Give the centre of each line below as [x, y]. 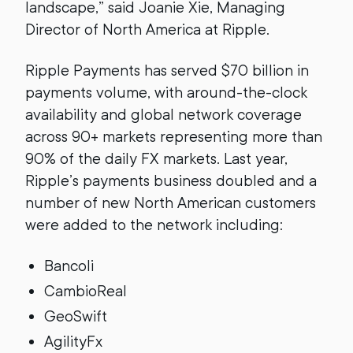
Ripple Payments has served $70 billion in [167, 71]
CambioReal [85, 291]
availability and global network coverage [163, 115]
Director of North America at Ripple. [147, 30]
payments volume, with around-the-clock [166, 93]
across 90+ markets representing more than [174, 137]
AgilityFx [73, 342]
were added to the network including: [154, 225]
